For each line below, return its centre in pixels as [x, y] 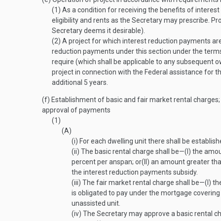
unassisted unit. [96, 203]
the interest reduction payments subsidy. [135, 172]
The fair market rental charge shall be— [143, 183]
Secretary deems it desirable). [98, 31]
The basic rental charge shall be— [132, 151]
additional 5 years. [80, 82]
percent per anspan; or [107, 162]
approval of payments [76, 110]
